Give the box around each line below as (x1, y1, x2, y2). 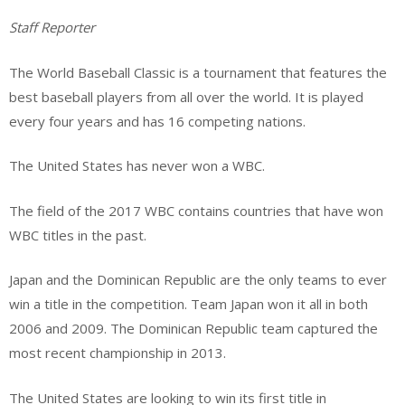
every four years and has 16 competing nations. (9, 111, 306, 130)
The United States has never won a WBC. (9, 156, 265, 175)
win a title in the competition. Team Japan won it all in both (9, 295, 368, 314)
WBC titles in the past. (9, 225, 146, 244)
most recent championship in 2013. (9, 344, 226, 363)
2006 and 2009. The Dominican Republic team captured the (9, 319, 378, 338)
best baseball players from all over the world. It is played (9, 87, 363, 106)
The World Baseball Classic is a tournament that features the (9, 62, 387, 81)
